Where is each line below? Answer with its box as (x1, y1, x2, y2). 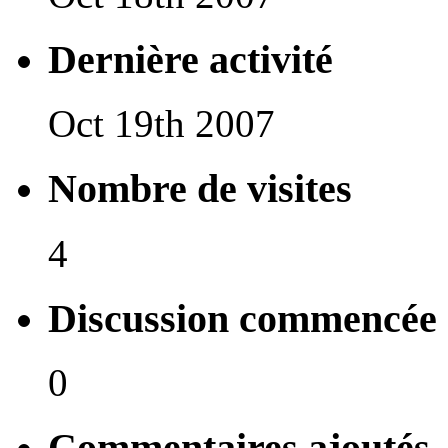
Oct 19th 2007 (48, 102, 275, 146)
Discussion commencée (48, 295, 437, 341)
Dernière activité (48, 36, 333, 82)
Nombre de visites (48, 166, 352, 212)
